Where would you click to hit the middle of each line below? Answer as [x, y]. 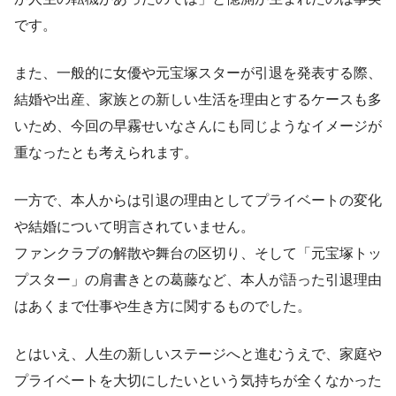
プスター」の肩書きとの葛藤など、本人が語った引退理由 [198, 279]
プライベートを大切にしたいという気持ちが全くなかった [198, 380]
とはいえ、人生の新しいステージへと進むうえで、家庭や [198, 354]
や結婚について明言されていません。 [134, 226]
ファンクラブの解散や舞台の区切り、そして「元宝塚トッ [198, 253]
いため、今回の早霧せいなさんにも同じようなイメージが [198, 126]
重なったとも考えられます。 [106, 152]
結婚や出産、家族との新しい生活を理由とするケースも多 [198, 99]
